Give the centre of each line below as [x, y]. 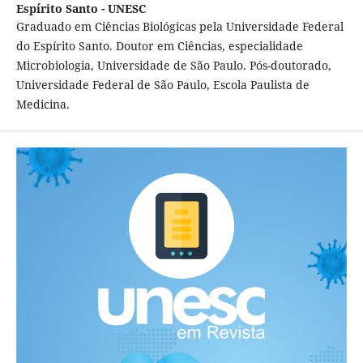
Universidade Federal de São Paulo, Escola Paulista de [162, 85]
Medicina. [43, 105]
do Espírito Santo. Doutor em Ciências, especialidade [159, 46]
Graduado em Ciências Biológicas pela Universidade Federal [179, 27]
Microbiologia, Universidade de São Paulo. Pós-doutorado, [173, 66]
